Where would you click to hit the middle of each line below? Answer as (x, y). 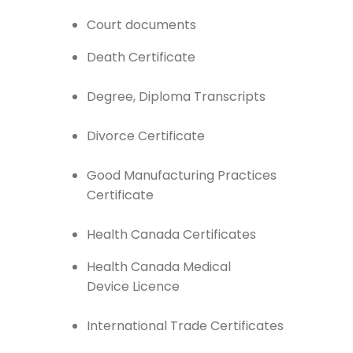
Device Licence (133, 286)
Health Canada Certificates (171, 234)
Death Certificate (141, 57)
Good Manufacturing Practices (182, 175)
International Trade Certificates (185, 325)
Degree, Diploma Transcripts (176, 96)
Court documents (141, 24)
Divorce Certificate (146, 136)
